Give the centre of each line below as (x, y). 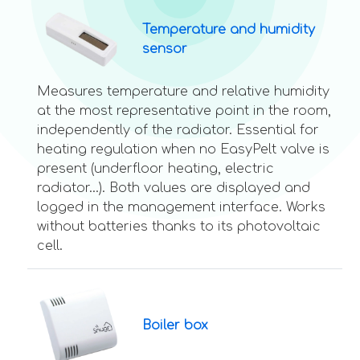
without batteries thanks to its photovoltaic (179, 227)
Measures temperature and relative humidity (183, 92)
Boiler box (175, 325)
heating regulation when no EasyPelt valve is (183, 150)
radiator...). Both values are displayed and (174, 188)
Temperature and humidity (228, 30)
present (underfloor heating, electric (155, 169)
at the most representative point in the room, (184, 111)
